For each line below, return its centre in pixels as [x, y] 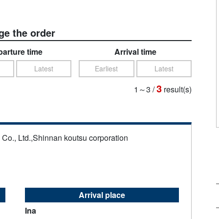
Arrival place [102, 195]
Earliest [107, 69]
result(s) [178, 89]
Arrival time [135, 52]
